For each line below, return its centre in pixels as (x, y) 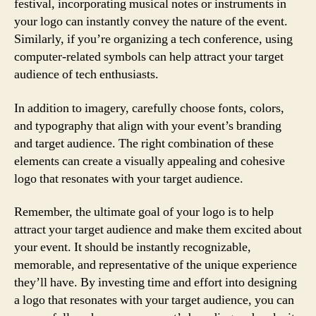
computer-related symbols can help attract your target (149, 57)
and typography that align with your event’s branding (148, 126)
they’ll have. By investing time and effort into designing (156, 282)
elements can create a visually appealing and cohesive (150, 161)
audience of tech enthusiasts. (86, 74)
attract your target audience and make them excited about (158, 230)
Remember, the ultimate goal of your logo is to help (144, 212)
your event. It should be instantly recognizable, (133, 247)
